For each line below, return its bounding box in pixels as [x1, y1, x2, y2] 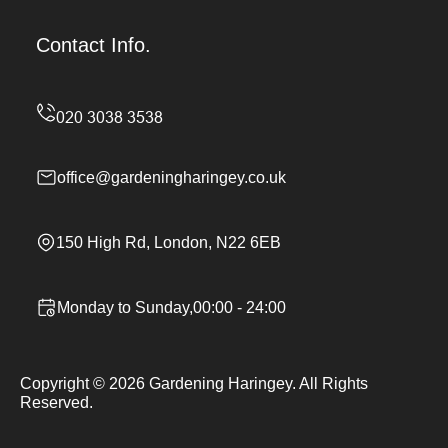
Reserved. [20, 394, 93, 411]
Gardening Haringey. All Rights [145, 375, 368, 392]
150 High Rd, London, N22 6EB [56, 234, 281, 251]
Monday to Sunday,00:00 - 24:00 [57, 299, 286, 316]
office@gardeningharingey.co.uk [57, 169, 286, 186]
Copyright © [20, 375, 109, 392]
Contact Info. [36, 34, 151, 56]
